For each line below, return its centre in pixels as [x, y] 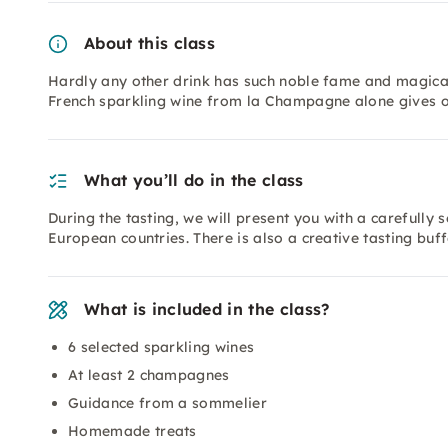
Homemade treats [132, 431]
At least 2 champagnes [149, 375]
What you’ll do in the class [194, 180]
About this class [150, 43]
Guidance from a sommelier [167, 403]
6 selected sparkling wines [161, 347]
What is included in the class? [207, 309]
